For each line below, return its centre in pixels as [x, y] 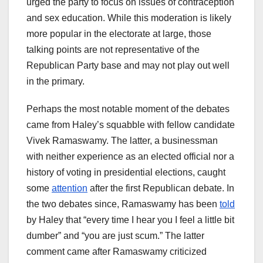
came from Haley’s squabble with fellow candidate [131, 125]
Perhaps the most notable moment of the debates [128, 109]
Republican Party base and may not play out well [128, 66]
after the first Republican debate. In [161, 188]
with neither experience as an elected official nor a [130, 157]
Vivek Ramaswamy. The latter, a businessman [122, 141]
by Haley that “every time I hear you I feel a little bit [130, 220]
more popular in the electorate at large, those [119, 34]
